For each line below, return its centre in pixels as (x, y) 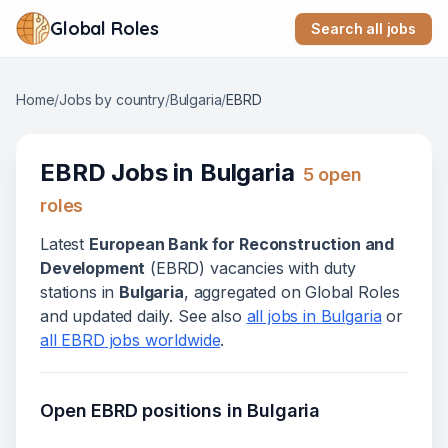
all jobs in (283, 316)
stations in (80, 292)
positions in (192, 411)
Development (93, 268)
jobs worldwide (162, 340)
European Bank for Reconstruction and (241, 244)
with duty (319, 268)
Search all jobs (363, 28)
